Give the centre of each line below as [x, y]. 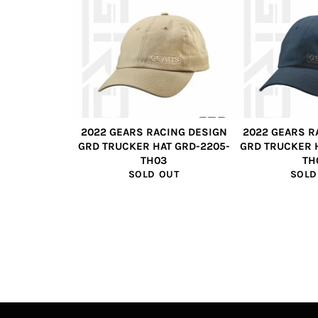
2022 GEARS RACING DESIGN [154, 132]
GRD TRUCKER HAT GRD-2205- [154, 146]
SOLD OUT [154, 174]
